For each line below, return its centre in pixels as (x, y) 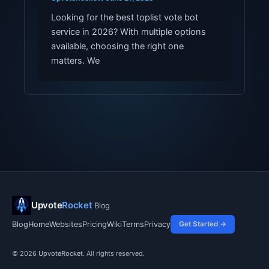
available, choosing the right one (117, 46)
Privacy (157, 225)
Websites (66, 225)
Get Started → (203, 224)
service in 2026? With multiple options (128, 32)
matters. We (75, 60)
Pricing (95, 225)
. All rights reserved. (114, 254)
